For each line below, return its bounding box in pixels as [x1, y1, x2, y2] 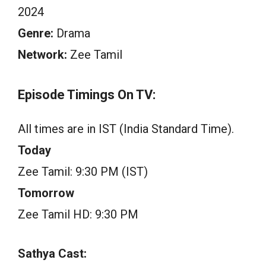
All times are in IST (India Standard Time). [18, 121, 234, 136]
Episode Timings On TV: [18, 87, 156, 102]
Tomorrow [18, 185, 74, 200]
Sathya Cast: [18, 246, 87, 261]
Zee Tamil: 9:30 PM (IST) [18, 164, 148, 179]
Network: [18, 47, 67, 62]
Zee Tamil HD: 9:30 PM [18, 207, 138, 221]
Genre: [18, 26, 53, 40]
